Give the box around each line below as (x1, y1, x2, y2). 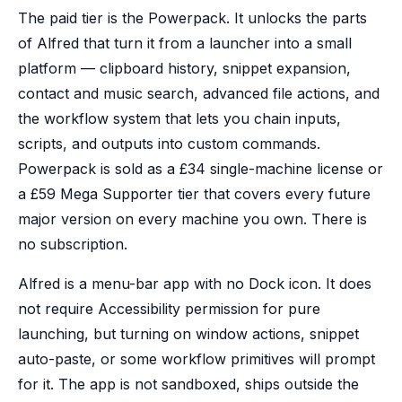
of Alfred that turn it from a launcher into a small (18, 34, 352, 52)
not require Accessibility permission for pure (18, 300, 320, 318)
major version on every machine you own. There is (18, 210, 367, 228)
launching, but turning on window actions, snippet (18, 325, 359, 343)
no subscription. (18, 235, 127, 253)
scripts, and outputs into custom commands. (18, 135, 320, 153)
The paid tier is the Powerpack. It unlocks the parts (18, 9, 367, 27)
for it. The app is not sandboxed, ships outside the (18, 375, 359, 393)
